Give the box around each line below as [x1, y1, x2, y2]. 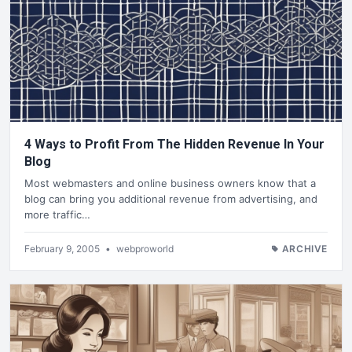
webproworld [116, 243, 174, 255]
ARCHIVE [281, 243, 328, 255]
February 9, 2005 [24, 243, 102, 255]
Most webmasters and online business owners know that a [24, 177, 316, 190]
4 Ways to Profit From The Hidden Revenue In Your [24, 136, 324, 152]
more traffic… [24, 208, 90, 222]
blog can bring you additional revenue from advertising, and [24, 192, 317, 206]
